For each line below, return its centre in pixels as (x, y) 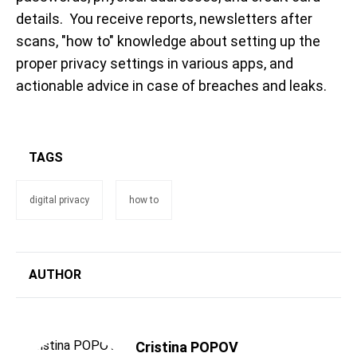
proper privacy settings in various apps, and (155, 64)
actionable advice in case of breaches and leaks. (171, 86)
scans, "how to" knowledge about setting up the (168, 41)
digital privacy (59, 200)
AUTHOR (55, 275)
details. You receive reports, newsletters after (164, 19)
